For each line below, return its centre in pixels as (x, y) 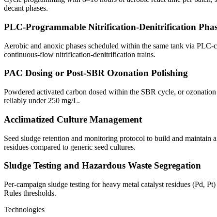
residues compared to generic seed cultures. (70, 147)
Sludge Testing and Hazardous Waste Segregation (102, 166)
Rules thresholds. (30, 193)
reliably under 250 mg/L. (42, 101)
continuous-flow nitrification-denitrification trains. (80, 54)
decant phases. (26, 8)
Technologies (24, 210)
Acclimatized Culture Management (73, 119)
